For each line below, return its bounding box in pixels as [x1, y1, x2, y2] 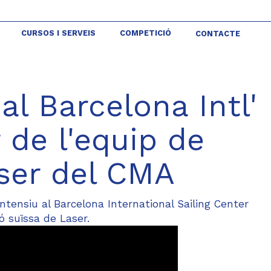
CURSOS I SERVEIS [21, 28, 96, 38]
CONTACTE [195, 29, 240, 38]
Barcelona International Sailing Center [54, 198, 249, 210]
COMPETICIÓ [120, 28, 171, 38]
